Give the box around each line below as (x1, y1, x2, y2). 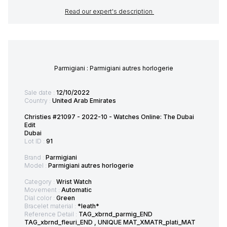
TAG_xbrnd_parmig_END (79, 210, 153, 218)
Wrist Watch (56, 177, 92, 185)
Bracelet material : (24, 202, 78, 210)
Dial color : (24, 194, 56, 202)
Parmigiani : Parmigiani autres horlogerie (54, 64, 173, 72)
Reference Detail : (24, 210, 79, 218)
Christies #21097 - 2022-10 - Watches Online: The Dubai (24, 112, 194, 121)
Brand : (24, 153, 46, 161)
